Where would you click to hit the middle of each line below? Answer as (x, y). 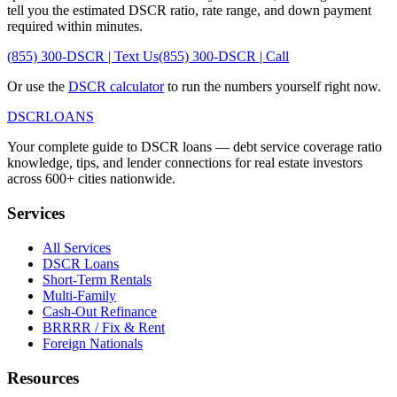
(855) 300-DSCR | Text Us (83, 57)
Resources (43, 378)
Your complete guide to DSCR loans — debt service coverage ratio (195, 147)
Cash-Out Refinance (100, 311)
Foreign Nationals (93, 343)
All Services (77, 247)
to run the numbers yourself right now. (272, 87)
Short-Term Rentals (97, 279)
